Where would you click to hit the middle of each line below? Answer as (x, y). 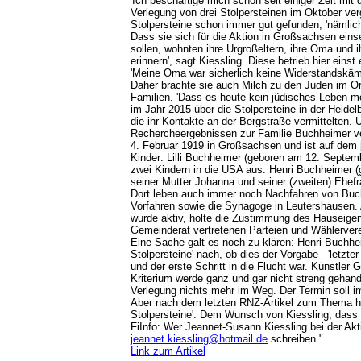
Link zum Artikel (168, 351)
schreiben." (299, 339)
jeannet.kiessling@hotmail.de (199, 339)
